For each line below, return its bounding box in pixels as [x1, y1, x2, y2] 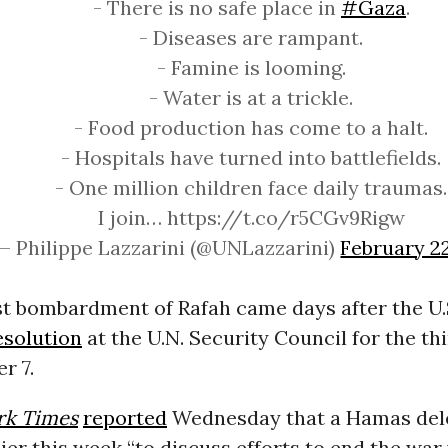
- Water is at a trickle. [149, 85, 354, 111]
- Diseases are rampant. [139, 25, 364, 51]
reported [82, 405, 167, 431]
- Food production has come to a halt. [74, 115, 429, 141]
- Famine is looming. [156, 55, 346, 81]
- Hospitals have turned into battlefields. [61, 145, 442, 171]
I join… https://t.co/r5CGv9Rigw [97, 205, 405, 231]
